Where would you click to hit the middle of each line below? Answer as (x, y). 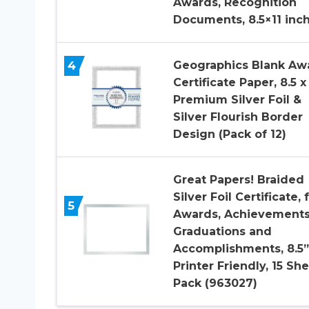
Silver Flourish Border (238, 117)
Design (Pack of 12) (229, 134)
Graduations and (222, 232)
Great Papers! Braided (238, 180)
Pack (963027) (215, 283)
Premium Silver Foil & (237, 100)
